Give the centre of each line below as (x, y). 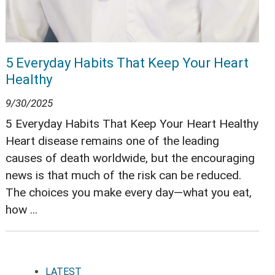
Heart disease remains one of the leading (112, 141)
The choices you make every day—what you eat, (128, 193)
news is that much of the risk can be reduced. (123, 176)
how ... (21, 210)
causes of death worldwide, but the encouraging (130, 158)
